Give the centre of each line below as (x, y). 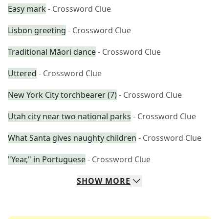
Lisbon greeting (37, 30)
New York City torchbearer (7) (62, 95)
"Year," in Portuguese (47, 159)
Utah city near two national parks (69, 116)
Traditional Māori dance (52, 52)
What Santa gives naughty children (72, 138)
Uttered (22, 73)
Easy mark (27, 9)
